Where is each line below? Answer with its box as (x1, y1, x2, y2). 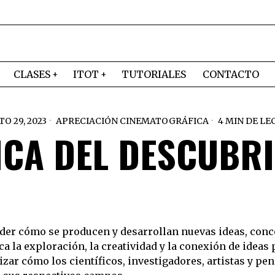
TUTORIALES (122, 68, 187, 80)
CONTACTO (203, 68, 260, 80)
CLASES (14, 68, 51, 80)
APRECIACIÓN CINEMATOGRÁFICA (55, 115, 209, 126)
